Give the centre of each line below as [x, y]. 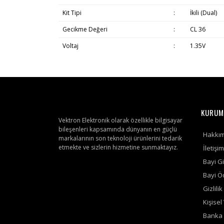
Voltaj [70, 46]
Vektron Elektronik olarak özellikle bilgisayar [120, 120]
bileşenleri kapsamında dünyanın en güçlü [118, 129]
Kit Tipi [72, 13]
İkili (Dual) [203, 13]
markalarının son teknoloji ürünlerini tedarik [120, 138]
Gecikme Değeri [85, 29]
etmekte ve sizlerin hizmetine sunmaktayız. [118, 147]
